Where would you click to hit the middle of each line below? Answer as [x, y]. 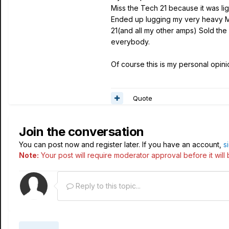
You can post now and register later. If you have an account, [121, 144]
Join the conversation [82, 132]
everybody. [130, 42]
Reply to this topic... [107, 186]
